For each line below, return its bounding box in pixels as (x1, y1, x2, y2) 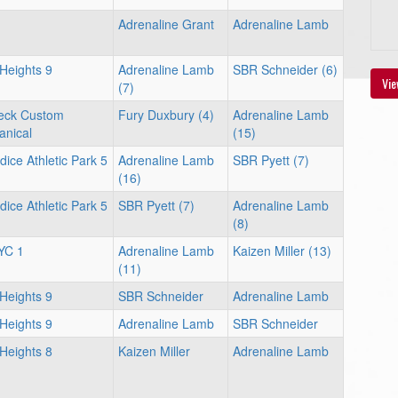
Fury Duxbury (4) (118, 106, 214, 123)
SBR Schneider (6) (233, 60, 338, 78)
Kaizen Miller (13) (233, 242, 331, 259)
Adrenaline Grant (118, 15, 214, 33)
